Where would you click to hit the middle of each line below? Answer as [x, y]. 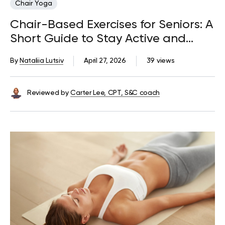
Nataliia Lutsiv [42, 61]
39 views [160, 61]
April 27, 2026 [105, 61]
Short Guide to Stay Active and [98, 39]
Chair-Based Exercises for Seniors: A [111, 25]
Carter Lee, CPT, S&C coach [115, 93]
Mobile [29, 53]
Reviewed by [48, 93]
